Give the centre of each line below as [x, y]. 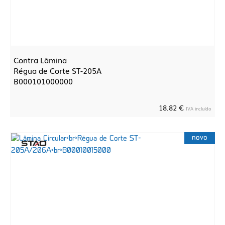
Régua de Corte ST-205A [58, 70]
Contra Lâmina [40, 60]
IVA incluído [199, 108]
